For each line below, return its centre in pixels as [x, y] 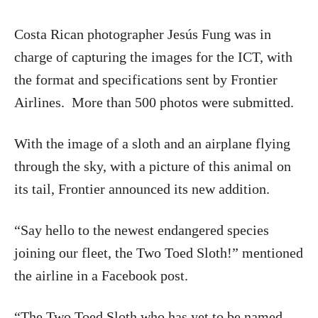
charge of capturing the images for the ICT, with [153, 56]
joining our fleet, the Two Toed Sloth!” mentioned [159, 252]
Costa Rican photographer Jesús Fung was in [143, 34]
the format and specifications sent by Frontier [146, 79]
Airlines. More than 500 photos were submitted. [154, 102]
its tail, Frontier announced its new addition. [142, 188]
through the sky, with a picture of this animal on [153, 166]
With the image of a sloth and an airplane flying [152, 143]
